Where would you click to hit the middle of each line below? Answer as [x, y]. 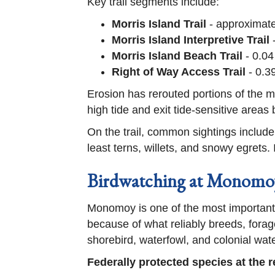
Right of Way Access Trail [179, 72]
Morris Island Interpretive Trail [191, 40]
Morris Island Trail [159, 24]
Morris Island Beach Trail [177, 56]
